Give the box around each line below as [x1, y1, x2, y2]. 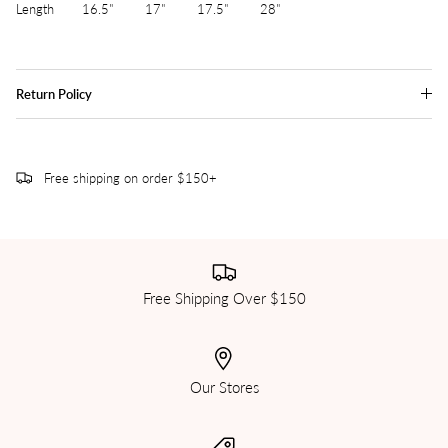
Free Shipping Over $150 [142, 287, 306, 310]
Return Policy [16, 85, 92, 102]
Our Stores [189, 375, 259, 398]
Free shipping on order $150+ [44, 167, 217, 187]
